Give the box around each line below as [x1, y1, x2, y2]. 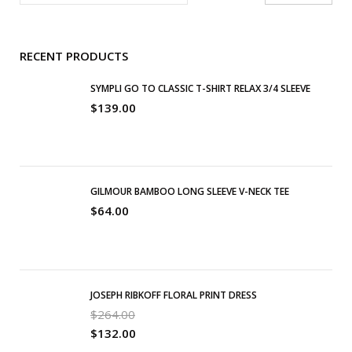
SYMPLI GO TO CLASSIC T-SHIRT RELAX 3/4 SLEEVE [90, 81, 310, 95]
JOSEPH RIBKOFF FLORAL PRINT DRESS [90, 288, 257, 302]
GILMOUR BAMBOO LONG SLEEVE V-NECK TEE [90, 185, 289, 199]
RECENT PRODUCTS [20, 47, 128, 64]
